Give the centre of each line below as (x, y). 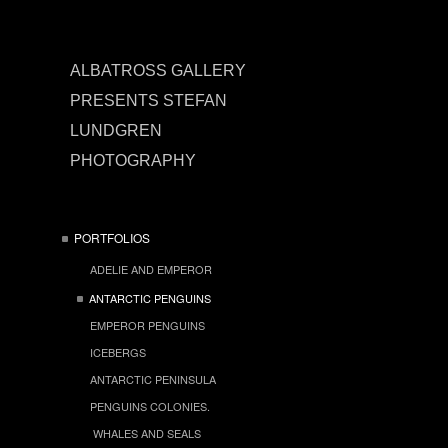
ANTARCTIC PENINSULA (153, 378)
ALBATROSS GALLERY (158, 70)
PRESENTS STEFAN (148, 100)
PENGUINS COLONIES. (150, 405)
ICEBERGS (118, 351)
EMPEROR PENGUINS (147, 324)
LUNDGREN (116, 130)
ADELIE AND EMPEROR (151, 269)
